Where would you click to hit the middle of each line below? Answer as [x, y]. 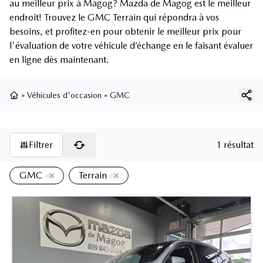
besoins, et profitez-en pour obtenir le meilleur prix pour [125, 32]
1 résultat [235, 145]
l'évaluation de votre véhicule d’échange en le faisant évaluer [131, 46]
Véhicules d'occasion [64, 95]
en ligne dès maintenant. [59, 60]
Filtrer [41, 145]
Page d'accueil [35, 105]
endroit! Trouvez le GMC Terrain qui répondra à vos [114, 18]
